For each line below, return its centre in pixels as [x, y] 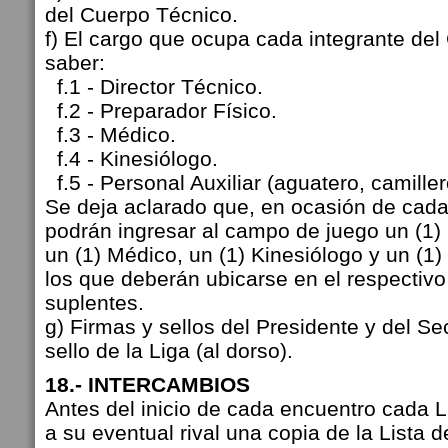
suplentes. [94, 302]
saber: [75, 62]
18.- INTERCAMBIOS [147, 384]
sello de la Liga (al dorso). [169, 350]
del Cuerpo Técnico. [141, 14]
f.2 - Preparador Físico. [161, 110]
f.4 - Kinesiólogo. [131, 158]
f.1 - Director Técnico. [154, 86]
